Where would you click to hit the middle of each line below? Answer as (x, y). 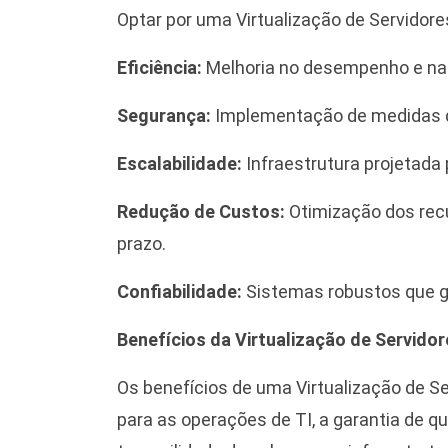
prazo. (141, 244)
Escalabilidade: (179, 164)
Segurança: (166, 116)
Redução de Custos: (201, 212)
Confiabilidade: (181, 292)
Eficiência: (161, 68)
